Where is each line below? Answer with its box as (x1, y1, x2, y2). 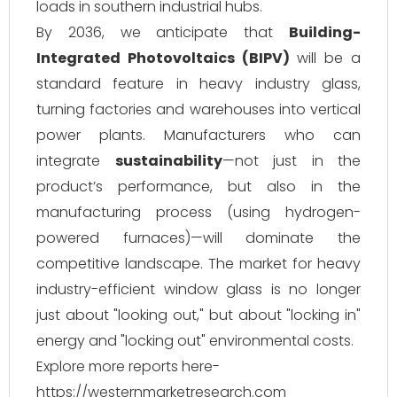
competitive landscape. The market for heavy (36, 253, 361, 274)
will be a (289, 48, 362, 68)
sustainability (114, 151, 222, 171)
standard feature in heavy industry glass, (36, 74, 361, 94)
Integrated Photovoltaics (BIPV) (36, 48, 290, 68)
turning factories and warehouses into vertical (36, 99, 361, 120)
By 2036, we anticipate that (36, 22, 289, 43)
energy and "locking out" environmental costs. (36, 331, 354, 351)
